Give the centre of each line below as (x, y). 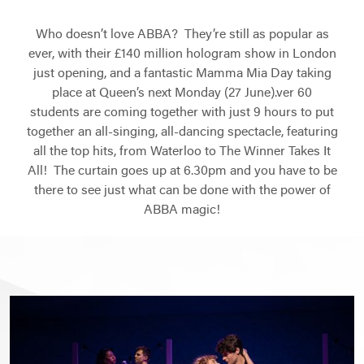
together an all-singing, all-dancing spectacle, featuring (182, 133)
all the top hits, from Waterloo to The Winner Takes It (182, 152)
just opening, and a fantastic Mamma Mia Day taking (182, 74)
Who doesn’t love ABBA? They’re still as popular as (182, 35)
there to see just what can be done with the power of (182, 191)
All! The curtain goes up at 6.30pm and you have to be (182, 172)
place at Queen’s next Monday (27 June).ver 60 (182, 94)
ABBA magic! (182, 211)
